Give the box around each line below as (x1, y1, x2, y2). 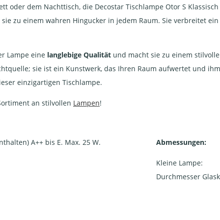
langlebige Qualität (47, 50, 111, 59)
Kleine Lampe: (156, 158, 205, 167)
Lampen (73, 98, 100, 108)
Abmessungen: (156, 137, 207, 147)
